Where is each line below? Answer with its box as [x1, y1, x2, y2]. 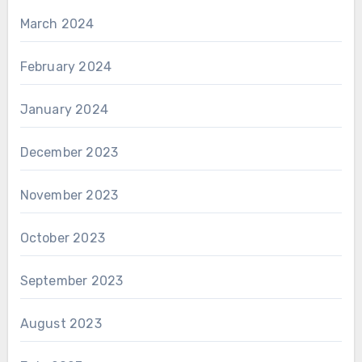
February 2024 [19, 58, 112, 74]
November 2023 [19, 187, 119, 203]
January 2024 [19, 101, 108, 117]
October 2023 [19, 229, 105, 246]
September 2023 [19, 272, 124, 288]
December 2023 [19, 144, 119, 160]
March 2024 [19, 15, 95, 32]
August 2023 [19, 315, 102, 331]
